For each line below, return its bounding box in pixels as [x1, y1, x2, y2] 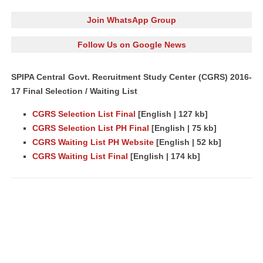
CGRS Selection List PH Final [32, 123, 149, 133]
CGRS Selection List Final [32, 109, 136, 119]
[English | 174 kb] [128, 151, 200, 161]
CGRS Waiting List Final [32, 151, 128, 161]
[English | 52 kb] [154, 137, 221, 147]
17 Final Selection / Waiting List [11, 86, 137, 96]
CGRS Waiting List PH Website [32, 137, 154, 147]
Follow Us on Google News [77, 40, 186, 49]
